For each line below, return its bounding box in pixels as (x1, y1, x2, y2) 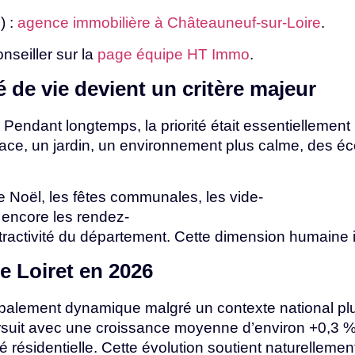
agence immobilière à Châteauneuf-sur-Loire (17, 14, 321, 32)
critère (182, 78, 250, 101)
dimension (215, 227, 289, 245)
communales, (110, 188, 206, 205)
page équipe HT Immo (97, 45, 250, 63)
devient (74, 78, 151, 101)
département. (80, 227, 174, 245)
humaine (289, 227, 353, 245)
